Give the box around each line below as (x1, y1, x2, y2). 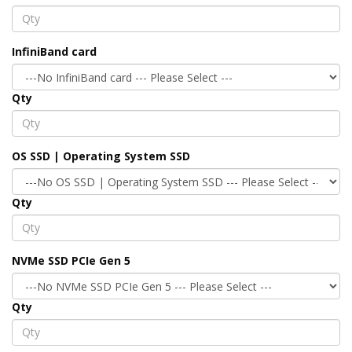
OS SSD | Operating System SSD (12, 148, 190, 163)
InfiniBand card (12, 43, 97, 59)
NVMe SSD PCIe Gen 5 (12, 252, 130, 268)
